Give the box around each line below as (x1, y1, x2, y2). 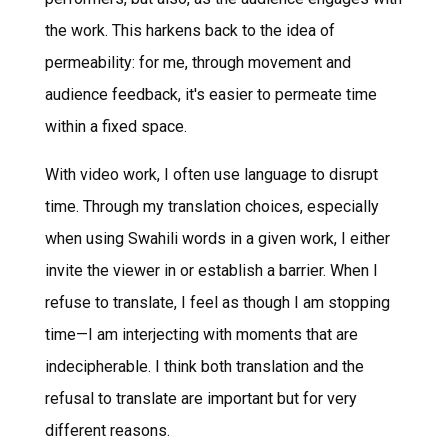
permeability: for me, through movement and (44, 52, 351, 72)
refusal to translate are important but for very (44, 388, 357, 408)
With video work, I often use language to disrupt (44, 164, 378, 184)
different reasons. (44, 420, 170, 440)
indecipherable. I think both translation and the (44, 356, 364, 376)
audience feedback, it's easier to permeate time (44, 84, 377, 104)
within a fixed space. (44, 116, 187, 136)
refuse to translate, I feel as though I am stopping (44, 292, 390, 312)
